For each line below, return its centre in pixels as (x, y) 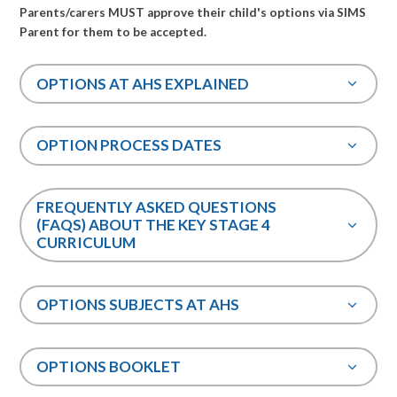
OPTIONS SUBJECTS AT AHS (138, 305)
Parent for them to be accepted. (113, 31)
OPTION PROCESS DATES (129, 145)
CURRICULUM (88, 243)
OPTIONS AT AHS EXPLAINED (143, 83)
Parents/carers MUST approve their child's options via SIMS (193, 12)
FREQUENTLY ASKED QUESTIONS (157, 207)
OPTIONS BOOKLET (110, 366)
